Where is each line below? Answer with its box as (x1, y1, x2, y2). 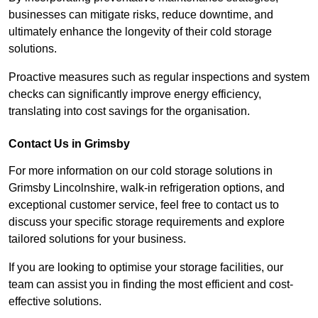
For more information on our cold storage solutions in (9, 165, 273, 177)
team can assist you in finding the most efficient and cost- (9, 278, 293, 291)
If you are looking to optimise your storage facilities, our (9, 261, 283, 274)
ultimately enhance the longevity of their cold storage (9, 26, 272, 38)
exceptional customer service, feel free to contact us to (9, 199, 279, 212)
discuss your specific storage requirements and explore (9, 216, 285, 229)
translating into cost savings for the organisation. (9, 105, 250, 118)
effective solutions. (9, 295, 102, 308)
